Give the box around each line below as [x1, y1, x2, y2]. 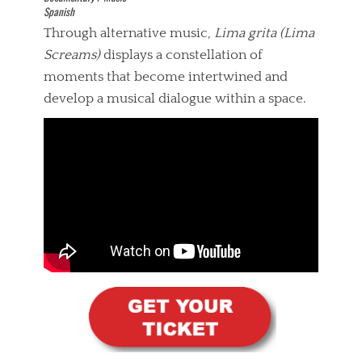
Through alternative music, [44, 26, 214, 41]
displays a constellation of [100, 48, 263, 63]
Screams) [44, 48, 100, 63]
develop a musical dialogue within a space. [44, 91, 306, 107]
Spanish [44, 3, 74, 20]
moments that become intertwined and [44, 69, 288, 85]
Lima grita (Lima [214, 26, 314, 41]
